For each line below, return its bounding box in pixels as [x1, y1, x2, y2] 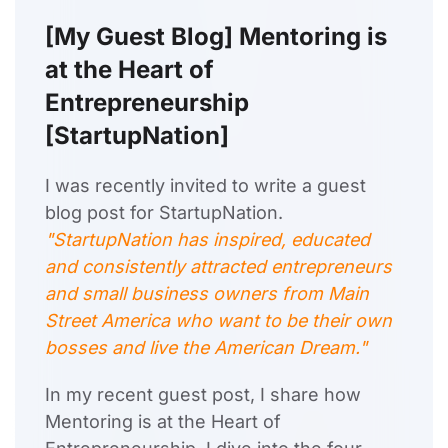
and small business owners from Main [45, 283, 369, 305]
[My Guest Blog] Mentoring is [45, 22, 387, 52]
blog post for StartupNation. [45, 202, 283, 224]
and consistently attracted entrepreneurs [45, 256, 392, 278]
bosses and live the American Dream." [45, 337, 367, 359]
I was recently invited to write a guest [45, 175, 366, 197]
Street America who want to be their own [45, 310, 392, 332]
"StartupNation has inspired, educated [45, 229, 370, 251]
